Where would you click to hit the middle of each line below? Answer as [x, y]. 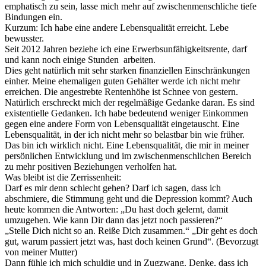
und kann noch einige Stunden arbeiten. [80, 60]
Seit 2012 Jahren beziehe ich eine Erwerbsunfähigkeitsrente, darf [126, 49]
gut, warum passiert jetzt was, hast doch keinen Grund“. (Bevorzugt [132, 242]
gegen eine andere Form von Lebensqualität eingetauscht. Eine [122, 124]
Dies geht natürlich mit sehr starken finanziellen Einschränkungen [127, 71]
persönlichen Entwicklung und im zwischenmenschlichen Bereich [128, 156]
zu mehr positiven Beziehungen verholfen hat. [91, 167]
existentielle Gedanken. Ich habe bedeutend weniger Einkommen [126, 113]
